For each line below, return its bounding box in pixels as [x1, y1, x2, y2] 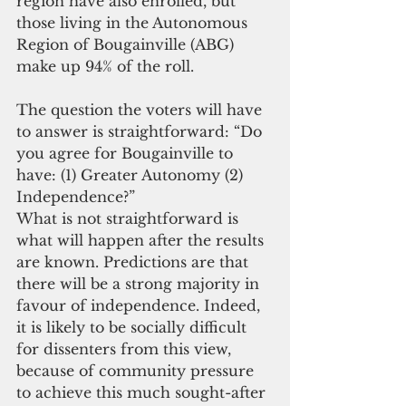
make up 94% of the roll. [16, 56, 194, 75]
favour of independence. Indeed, [16, 295, 265, 314]
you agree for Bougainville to [16, 143, 237, 162]
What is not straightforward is [16, 208, 243, 227]
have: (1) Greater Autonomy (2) [16, 165, 247, 184]
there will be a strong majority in [16, 274, 264, 293]
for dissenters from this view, [16, 339, 236, 358]
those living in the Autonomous [16, 13, 252, 32]
